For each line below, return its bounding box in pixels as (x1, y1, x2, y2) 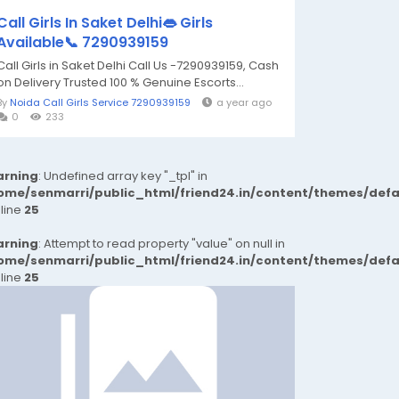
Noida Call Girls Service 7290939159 (10, 95, 191, 110)
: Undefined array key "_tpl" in (38, 167, 208, 184)
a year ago (216, 95, 272, 110)
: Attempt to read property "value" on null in (38, 235, 285, 252)
